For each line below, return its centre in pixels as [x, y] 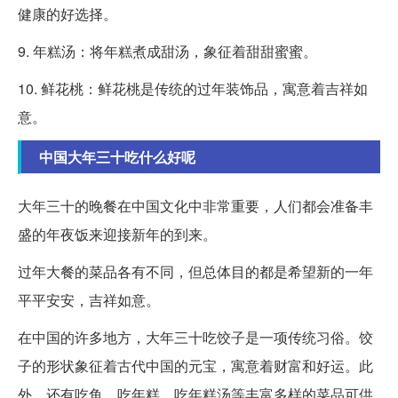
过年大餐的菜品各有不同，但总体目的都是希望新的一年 [195, 271]
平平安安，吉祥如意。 [89, 299]
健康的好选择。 [68, 13]
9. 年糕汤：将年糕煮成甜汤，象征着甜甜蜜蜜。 [167, 51]
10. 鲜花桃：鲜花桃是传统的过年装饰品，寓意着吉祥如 [193, 88]
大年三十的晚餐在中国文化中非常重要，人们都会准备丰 [195, 205]
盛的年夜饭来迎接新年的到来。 [117, 234]
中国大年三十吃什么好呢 [117, 156]
